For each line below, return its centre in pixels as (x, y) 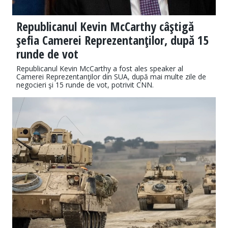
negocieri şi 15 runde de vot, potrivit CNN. (85, 85)
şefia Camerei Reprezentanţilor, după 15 (112, 40)
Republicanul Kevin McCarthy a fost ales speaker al (100, 69)
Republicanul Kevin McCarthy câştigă (105, 26)
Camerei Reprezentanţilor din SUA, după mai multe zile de (111, 77)
